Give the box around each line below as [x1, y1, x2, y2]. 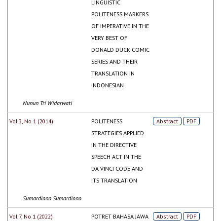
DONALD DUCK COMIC [91, 45, 150, 53]
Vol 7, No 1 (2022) [9, 212, 53, 220]
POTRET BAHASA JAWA [91, 212, 149, 220]
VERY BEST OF [91, 34, 128, 41]
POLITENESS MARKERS [91, 10, 149, 18]
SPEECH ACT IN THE [91, 152, 142, 160]
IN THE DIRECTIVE [91, 141, 137, 148]
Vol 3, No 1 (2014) [9, 117, 54, 125]
